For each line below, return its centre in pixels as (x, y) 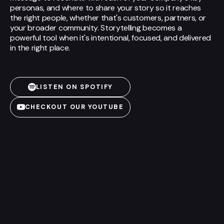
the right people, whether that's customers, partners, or (108, 17)
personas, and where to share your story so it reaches (106, 7)
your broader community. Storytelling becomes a (96, 27)
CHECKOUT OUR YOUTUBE (74, 107)
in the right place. (40, 47)
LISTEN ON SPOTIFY (74, 86)
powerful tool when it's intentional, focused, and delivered (111, 37)
